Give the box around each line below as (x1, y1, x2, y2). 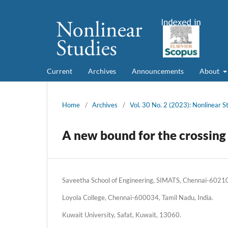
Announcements (132, 66, 184, 75)
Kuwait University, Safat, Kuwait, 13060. (62, 210, 181, 219)
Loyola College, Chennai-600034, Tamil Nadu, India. (62, 193, 213, 202)
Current (47, 66, 72, 75)
